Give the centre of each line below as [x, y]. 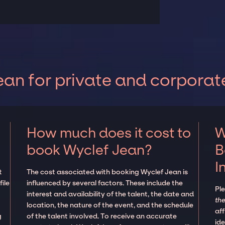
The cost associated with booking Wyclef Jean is [107, 172]
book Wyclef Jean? [90, 150]
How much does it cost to [109, 133]
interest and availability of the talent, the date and [110, 194]
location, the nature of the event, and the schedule [110, 205]
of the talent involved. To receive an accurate [102, 216]
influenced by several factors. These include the [105, 183]
